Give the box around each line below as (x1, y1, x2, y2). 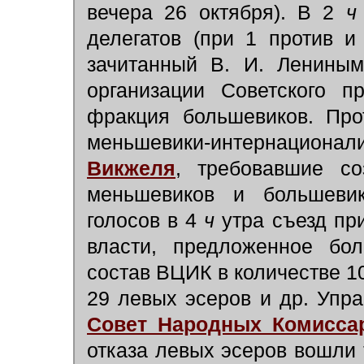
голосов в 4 (87, 210, 205, 232)
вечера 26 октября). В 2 (87, 2, 346, 24)
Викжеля (87, 158, 175, 180)
